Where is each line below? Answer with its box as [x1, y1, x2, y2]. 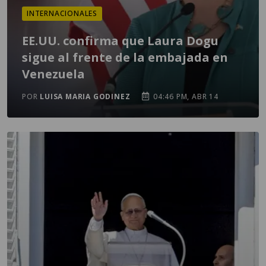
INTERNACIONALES [27, 8, 97, 18]
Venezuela [22, 66, 85, 82]
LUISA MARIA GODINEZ [40, 91, 131, 102]
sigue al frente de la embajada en [22, 49, 228, 65]
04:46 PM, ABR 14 [151, 91, 218, 102]
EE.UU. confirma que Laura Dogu [22, 33, 218, 49]
